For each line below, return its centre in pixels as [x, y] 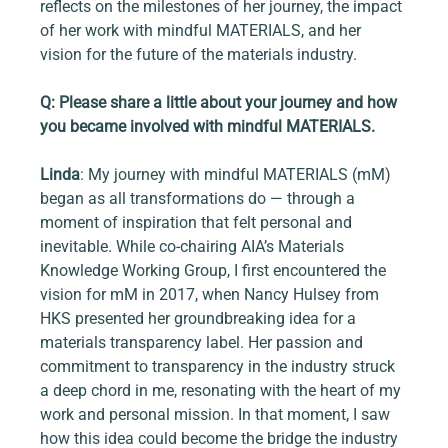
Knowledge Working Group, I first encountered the [215, 271]
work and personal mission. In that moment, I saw [217, 415]
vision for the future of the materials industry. [199, 55]
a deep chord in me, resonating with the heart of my [223, 391]
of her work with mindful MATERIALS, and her [203, 31]
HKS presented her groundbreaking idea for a [200, 319]
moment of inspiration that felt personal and [198, 223]
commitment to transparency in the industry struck [220, 367]
